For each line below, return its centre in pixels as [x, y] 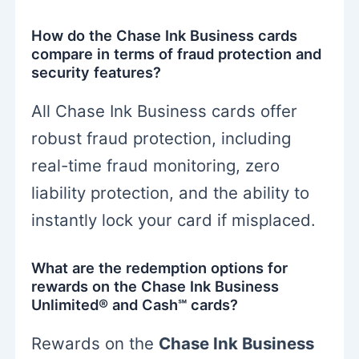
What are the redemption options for [160, 267]
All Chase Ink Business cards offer [165, 111]
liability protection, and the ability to [171, 193]
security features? [97, 72]
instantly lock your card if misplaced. [174, 220]
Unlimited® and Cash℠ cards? [135, 304]
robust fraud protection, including [161, 139]
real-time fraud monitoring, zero [156, 166]
